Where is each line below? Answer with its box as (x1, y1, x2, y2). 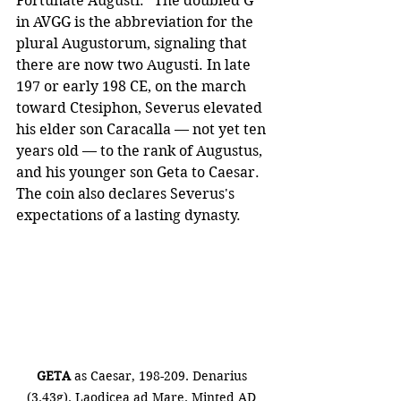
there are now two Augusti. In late (16, 56, 254, 74)
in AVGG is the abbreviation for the (16, 13, 257, 31)
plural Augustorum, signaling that (16, 35, 251, 53)
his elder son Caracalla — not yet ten (16, 121, 269, 139)
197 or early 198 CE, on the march (16, 78, 250, 96)
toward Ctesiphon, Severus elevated (16, 99, 266, 117)
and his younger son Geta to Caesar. (16, 164, 263, 182)
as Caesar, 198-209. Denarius (70, 367, 251, 384)
